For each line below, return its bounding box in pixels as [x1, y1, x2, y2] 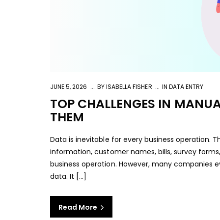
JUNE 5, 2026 [50, 82, 87, 91]
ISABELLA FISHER [105, 82, 152, 91]
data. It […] [50, 171, 87, 181]
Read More [58, 202, 99, 212]
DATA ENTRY [169, 82, 204, 91]
